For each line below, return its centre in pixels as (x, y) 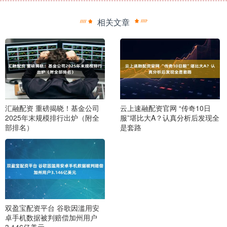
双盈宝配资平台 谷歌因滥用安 (52, 208)
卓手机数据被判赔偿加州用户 (51, 218)
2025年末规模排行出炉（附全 (52, 117)
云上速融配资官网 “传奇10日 (165, 108)
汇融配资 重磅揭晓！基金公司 (52, 108)
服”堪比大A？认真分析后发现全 (169, 117)
